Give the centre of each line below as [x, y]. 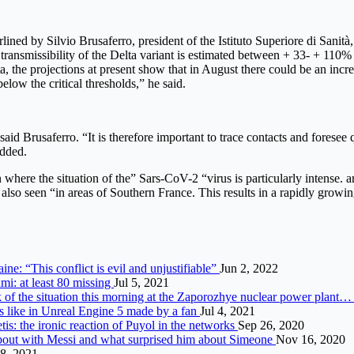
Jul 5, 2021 [141, 282]
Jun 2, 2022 [249, 268]
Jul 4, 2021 [228, 311]
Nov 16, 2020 [311, 339]
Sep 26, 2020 [271, 325]
